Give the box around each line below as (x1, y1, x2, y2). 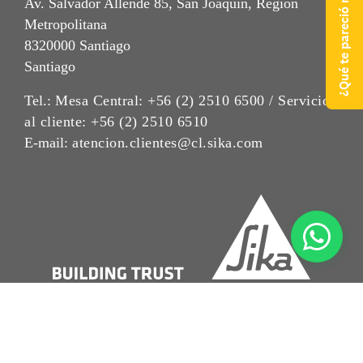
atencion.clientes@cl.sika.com (72, 134, 263, 151)
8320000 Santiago (24, 36, 130, 53)
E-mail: (24, 134, 72, 151)
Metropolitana (24, 15, 107, 32)
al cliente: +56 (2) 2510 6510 (24, 113, 208, 130)
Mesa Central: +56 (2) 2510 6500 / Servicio (55, 92, 330, 109)
